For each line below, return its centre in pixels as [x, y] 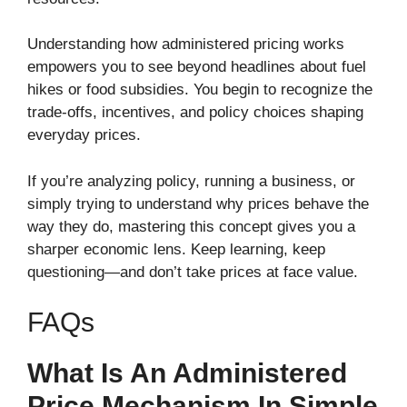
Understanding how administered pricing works [186, 45]
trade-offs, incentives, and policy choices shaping [195, 113]
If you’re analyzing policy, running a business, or [191, 181]
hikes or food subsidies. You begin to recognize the [200, 90]
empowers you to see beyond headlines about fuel [197, 67]
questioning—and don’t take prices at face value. [193, 272]
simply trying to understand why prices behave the [198, 203]
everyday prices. [84, 135]
